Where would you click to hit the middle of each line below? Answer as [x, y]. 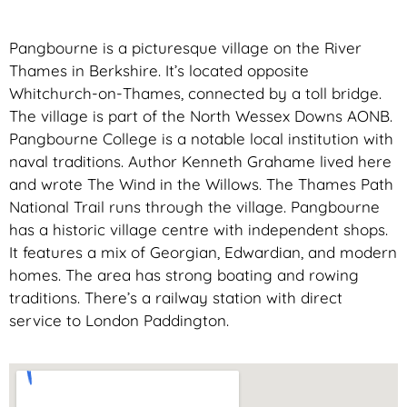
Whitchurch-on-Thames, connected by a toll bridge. [195, 94]
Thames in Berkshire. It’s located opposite [159, 71]
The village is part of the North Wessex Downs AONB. [201, 116]
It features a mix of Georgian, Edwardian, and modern [203, 253]
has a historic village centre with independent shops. [199, 230]
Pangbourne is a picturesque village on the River [185, 48]
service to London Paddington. [119, 321]
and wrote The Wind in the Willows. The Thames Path [201, 184]
